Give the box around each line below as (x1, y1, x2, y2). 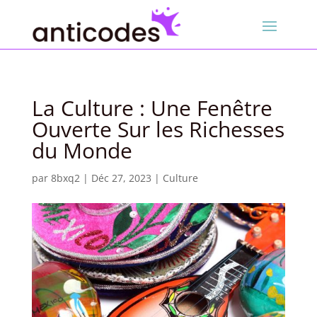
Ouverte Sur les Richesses (31, 115, 284, 144)
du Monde (31, 136, 132, 166)
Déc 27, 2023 (91, 171, 151, 185)
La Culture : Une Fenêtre (31, 93, 272, 123)
